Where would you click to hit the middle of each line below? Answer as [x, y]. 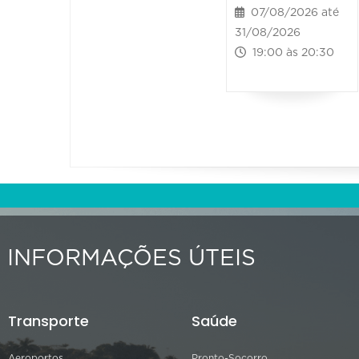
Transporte [48, 321]
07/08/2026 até [292, 13]
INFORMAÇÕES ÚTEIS [131, 259]
